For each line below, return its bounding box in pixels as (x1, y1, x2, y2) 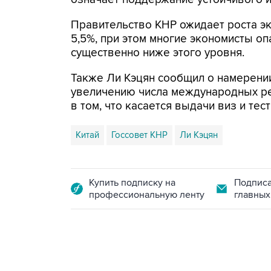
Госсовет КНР (111, 129, 168, 140)
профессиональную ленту (89, 189, 204, 201)
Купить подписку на (89, 177, 175, 189)
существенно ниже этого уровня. (71, 46, 244, 60)
